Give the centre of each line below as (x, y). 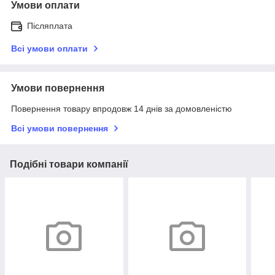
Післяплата (50, 26)
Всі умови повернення (60, 128)
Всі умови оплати (49, 48)
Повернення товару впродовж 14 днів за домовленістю (122, 109)
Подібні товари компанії (69, 164)
